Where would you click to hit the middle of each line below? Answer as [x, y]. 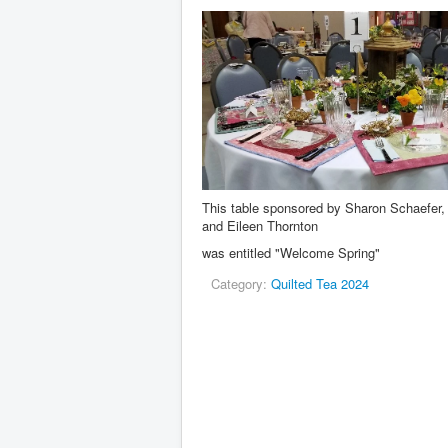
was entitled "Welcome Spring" [291, 252]
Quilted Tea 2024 [320, 283]
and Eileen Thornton [260, 225]
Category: [241, 283]
